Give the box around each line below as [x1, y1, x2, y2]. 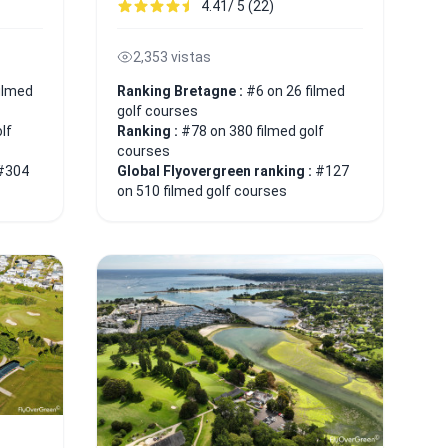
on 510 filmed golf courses [117, 182, 287, 199]
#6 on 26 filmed [246, 82, 345, 99]
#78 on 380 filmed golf [181, 122, 324, 139]
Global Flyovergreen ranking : [117, 162, 315, 179]
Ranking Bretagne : [117, 82, 246, 99]
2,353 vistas [133, 48, 211, 65]
